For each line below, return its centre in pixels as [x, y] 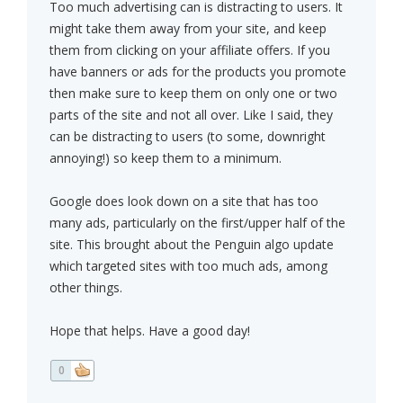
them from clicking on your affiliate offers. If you [190, 50]
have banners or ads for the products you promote [198, 72]
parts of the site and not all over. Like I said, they [191, 115]
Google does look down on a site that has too [184, 201]
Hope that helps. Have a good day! [150, 331]
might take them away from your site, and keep [188, 29]
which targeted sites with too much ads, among [188, 266]
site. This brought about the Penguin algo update [192, 245]
